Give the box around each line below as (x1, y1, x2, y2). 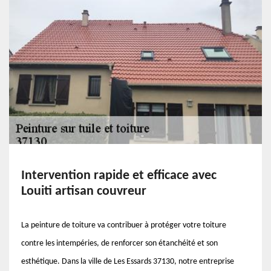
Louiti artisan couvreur (21, 184, 146, 198)
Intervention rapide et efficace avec (21, 169, 217, 183)
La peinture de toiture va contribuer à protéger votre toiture (21, 221, 226, 230)
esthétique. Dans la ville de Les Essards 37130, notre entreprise (21, 257, 234, 266)
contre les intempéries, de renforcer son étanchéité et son (21, 239, 218, 248)
